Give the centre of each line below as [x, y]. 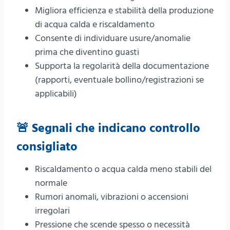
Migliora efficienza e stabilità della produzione [124, 10]
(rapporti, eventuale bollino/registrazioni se [119, 80]
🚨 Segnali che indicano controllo [108, 128]
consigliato [47, 147]
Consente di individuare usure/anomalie [113, 38]
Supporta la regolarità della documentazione [122, 66]
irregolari [52, 210]
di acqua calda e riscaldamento [95, 24]
